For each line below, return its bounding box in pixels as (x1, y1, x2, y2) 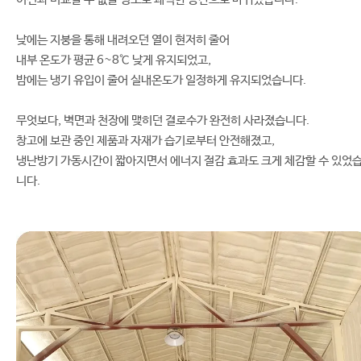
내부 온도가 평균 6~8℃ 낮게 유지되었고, (16, 53, 211, 68)
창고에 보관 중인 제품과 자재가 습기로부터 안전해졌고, (16, 134, 275, 148)
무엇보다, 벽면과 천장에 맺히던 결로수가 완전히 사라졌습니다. (16, 114, 309, 128)
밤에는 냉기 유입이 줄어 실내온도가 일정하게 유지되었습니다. (16, 73, 306, 88)
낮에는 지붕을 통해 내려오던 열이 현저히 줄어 (16, 33, 230, 48)
